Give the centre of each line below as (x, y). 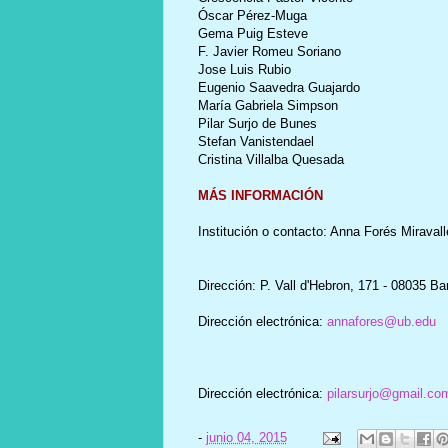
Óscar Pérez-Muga (252, 15)
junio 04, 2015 (246, 437)
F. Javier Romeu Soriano (269, 51)
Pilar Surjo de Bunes (257, 123)
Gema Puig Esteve (252, 33)
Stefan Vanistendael (255, 141)
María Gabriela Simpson (267, 105)
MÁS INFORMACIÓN (260, 195)
